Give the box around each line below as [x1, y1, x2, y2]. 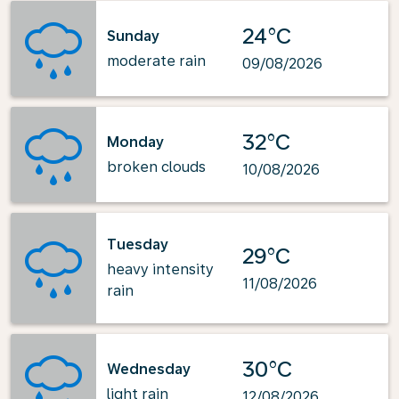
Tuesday [107, 236, 168, 253]
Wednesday [107, 360, 191, 378]
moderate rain [107, 52, 206, 69]
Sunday [107, 27, 159, 45]
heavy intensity [107, 261, 214, 278]
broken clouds [107, 158, 206, 175]
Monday [107, 133, 164, 151]
